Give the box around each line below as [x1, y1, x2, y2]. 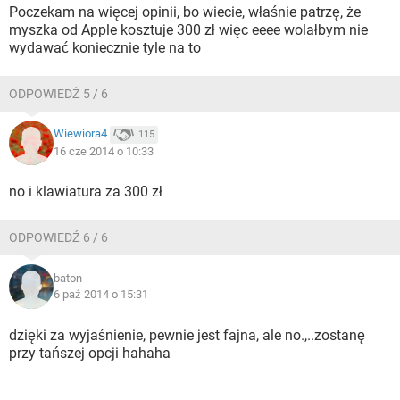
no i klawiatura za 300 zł [9, 183, 162, 200]
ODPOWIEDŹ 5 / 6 [9, 87, 108, 101]
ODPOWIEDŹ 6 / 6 [9, 230, 108, 245]
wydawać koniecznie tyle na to [9, 39, 201, 56]
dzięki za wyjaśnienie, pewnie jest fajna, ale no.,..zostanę [9, 327, 365, 344]
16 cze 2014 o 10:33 [54, 145, 154, 158]
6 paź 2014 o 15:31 [54, 287, 148, 301]
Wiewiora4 [54, 127, 107, 141]
